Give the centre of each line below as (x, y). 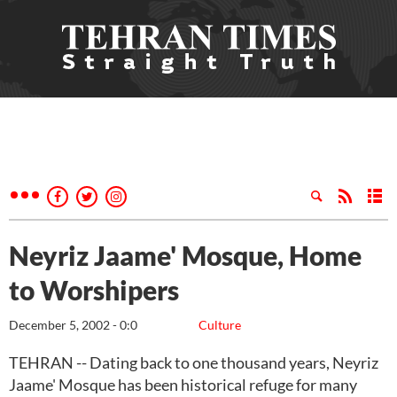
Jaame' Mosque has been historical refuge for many (183, 385)
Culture (220, 325)
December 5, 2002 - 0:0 (73, 325)
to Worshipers (94, 290)
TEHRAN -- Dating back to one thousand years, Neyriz (194, 362)
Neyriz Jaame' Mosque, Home (185, 255)
